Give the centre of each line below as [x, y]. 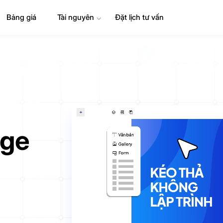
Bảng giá [23, 17]
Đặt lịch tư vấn [140, 17]
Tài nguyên [75, 17]
